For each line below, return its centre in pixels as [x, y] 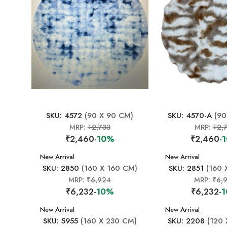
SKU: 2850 [61, 168]
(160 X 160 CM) [108, 168]
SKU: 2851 [186, 168]
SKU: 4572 [64, 116]
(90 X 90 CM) [108, 116]
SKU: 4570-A [190, 116]
